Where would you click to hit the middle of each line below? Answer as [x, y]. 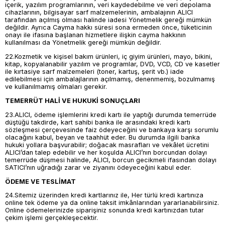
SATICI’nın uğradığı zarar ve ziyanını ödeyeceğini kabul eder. [99, 167]
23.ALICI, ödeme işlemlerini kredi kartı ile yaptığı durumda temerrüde [111, 115]
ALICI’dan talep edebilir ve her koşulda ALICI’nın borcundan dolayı [106, 152]
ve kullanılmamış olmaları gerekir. [56, 87]
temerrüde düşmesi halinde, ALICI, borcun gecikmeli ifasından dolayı [111, 160]
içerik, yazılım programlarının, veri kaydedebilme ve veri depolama [108, 5]
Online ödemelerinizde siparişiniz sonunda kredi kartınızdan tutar [104, 210]
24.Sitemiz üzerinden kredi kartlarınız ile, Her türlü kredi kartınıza [104, 195]
